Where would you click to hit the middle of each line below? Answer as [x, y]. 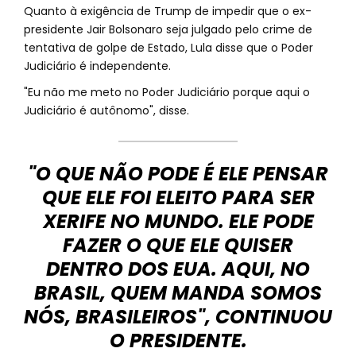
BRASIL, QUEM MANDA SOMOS [178, 293]
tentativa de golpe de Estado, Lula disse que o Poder [168, 48]
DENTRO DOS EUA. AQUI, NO [178, 269]
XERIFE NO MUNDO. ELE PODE [178, 221]
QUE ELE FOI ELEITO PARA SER [178, 197]
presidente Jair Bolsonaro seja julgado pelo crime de [168, 29]
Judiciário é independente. [97, 66]
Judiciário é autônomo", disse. [106, 110]
